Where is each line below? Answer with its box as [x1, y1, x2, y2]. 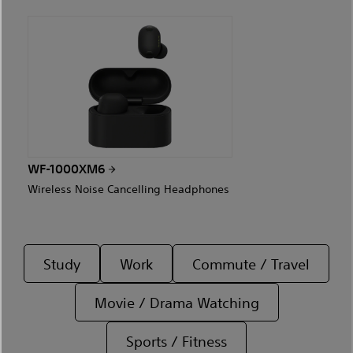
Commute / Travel [192, 255, 310, 273]
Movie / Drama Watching [94, 293, 259, 312]
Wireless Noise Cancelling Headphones [28, 181, 229, 196]
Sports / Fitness [126, 332, 227, 351]
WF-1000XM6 [28, 161, 108, 177]
